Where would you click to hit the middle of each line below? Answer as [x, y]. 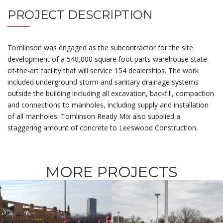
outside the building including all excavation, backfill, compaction [111, 93]
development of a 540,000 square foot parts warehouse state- [109, 59]
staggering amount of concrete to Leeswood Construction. [103, 127]
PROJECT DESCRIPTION [80, 14]
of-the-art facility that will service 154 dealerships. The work [103, 70]
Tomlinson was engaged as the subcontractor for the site [100, 47]
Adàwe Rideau [56, 213]
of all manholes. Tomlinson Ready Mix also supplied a [94, 116]
